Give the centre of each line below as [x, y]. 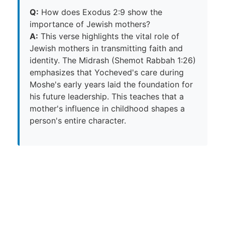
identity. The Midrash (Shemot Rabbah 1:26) [113, 61]
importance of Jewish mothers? [90, 24]
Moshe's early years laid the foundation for [111, 85]
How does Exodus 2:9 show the [100, 12]
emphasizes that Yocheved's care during [107, 73]
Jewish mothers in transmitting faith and [106, 48]
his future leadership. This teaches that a [107, 97]
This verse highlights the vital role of [109, 36]
